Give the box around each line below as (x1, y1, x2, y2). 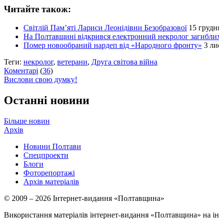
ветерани (57, 58, 88, 66)
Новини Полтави (23, 142, 81, 151)
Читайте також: (4, 3, 71, 14)
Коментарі (4, 66, 38, 75)
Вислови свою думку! (4, 75, 77, 84)
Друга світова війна (91, 58, 157, 66)
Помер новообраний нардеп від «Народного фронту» (23, 41, 202, 50)
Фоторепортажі (23, 169, 75, 177)
